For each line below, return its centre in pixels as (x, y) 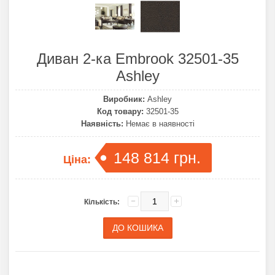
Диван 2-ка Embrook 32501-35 (137, 58)
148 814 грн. (157, 157)
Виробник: (124, 99)
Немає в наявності (159, 123)
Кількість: (102, 202)
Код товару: (120, 111)
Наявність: (102, 123)
